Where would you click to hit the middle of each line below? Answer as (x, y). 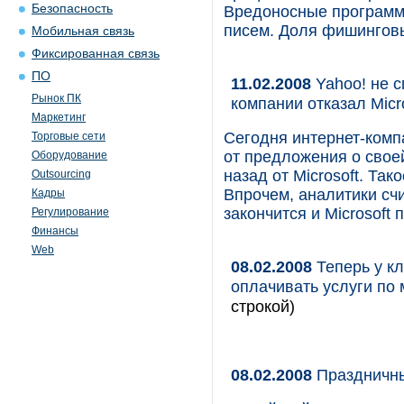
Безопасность (72, 9)
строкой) (263, 306)
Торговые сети (69, 136)
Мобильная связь (83, 31)
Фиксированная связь (96, 54)
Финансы (55, 231)
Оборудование (69, 155)
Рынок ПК (56, 98)
